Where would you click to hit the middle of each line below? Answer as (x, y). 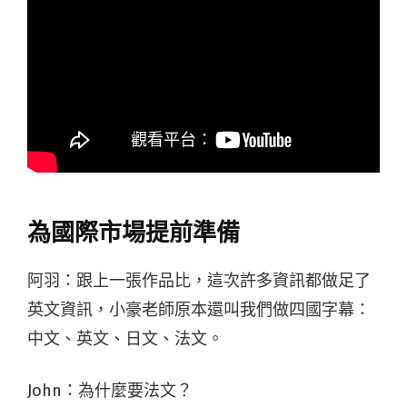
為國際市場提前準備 (134, 233)
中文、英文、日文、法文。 (125, 338)
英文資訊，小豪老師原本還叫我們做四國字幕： (199, 309)
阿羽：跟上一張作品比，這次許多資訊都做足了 (199, 280)
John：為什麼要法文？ (110, 390)
